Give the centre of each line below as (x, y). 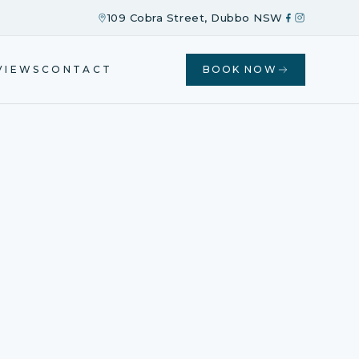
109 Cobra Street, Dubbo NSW (195, 18)
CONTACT (77, 69)
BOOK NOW (240, 69)
